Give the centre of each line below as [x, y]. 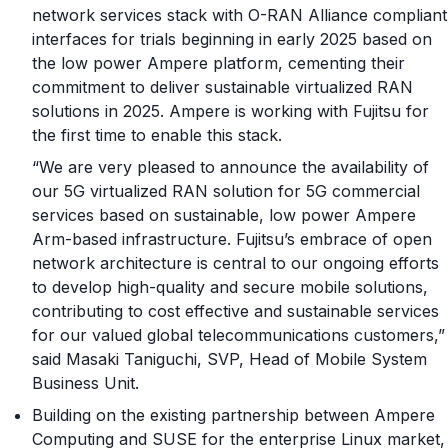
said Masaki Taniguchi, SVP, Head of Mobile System [229, 358]
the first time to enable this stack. [157, 134]
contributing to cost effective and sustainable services [235, 310]
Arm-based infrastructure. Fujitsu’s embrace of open [232, 238]
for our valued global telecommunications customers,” [238, 334]
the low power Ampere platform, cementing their [218, 62]
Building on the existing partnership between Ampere [233, 414]
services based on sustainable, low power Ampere [224, 214]
